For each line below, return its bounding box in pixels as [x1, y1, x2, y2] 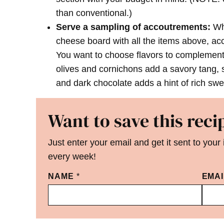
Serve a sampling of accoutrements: [56, 22, 210, 32]
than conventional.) [56, 8, 132, 18]
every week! [48, 151, 96, 162]
